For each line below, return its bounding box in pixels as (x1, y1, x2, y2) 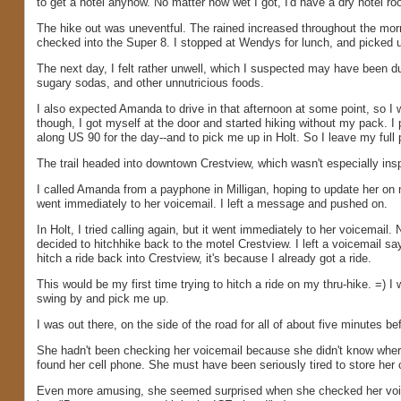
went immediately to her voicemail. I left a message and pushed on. (36, 197, 388, 211)
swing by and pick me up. (36, 292, 169, 306)
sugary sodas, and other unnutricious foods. (36, 76, 264, 90)
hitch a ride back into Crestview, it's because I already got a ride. (36, 252, 371, 266)
